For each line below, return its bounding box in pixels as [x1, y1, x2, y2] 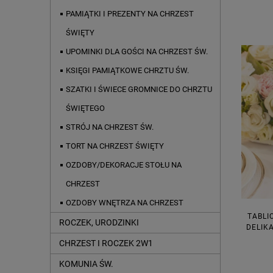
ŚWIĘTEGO [66, 104, 105, 113]
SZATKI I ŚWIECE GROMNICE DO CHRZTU [66, 85, 212, 94]
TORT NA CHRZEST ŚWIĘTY [66, 141, 164, 151]
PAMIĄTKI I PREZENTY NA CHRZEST [66, 9, 194, 19]
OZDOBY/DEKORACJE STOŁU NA [66, 160, 182, 170]
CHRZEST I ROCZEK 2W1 [59, 238, 153, 249]
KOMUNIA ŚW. [59, 259, 113, 269]
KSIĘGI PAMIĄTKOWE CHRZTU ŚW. [66, 66, 189, 76]
